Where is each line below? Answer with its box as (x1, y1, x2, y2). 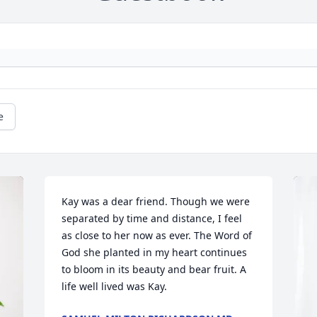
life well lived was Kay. (62, 279, 168, 294)
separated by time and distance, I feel (62, 212, 243, 226)
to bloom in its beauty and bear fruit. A (62, 263, 247, 277)
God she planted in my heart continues (62, 246, 248, 260)
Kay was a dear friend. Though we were (62, 195, 250, 209)
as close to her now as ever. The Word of (62, 229, 253, 243)
